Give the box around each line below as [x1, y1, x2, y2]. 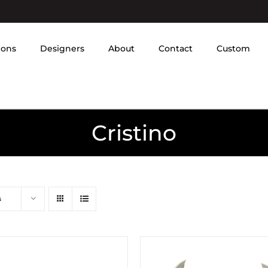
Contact [159, 43, 193, 54]
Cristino [92, 119, 176, 146]
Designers [40, 43, 84, 54]
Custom [217, 43, 250, 54]
